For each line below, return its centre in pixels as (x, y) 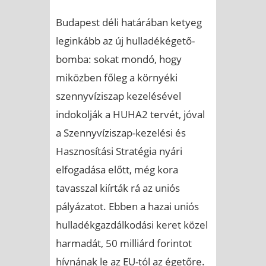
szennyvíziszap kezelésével (118, 96)
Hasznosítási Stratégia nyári (119, 151)
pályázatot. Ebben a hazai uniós (127, 206)
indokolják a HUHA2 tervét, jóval (130, 114)
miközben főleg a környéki (117, 77)
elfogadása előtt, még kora (117, 169)
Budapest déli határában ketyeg (129, 22)
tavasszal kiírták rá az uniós (118, 188)
